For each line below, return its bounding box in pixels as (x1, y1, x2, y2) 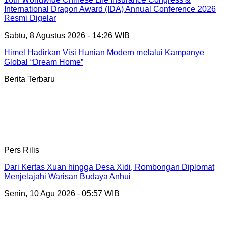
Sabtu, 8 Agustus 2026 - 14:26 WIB (4, 31, 130, 40)
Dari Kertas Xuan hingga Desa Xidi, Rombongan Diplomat (4, 162, 214, 172)
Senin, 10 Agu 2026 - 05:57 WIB (4, 189, 120, 198)
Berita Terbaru (4, 74, 55, 83)
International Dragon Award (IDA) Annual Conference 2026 (4, 4, 216, 13)
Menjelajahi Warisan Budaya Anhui (4, 172, 131, 181)
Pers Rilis (4, 145, 39, 154)
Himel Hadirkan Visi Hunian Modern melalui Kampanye (4, 48, 204, 57)
